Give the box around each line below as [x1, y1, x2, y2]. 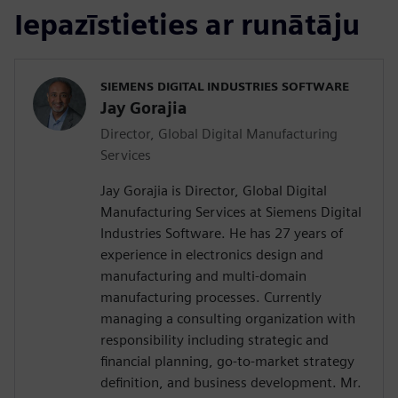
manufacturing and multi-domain [100, 267, 306, 284]
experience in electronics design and [100, 245, 323, 263]
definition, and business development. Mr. [100, 373, 362, 391]
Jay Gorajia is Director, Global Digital [100, 181, 327, 199]
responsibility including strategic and [100, 330, 329, 348]
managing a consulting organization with [100, 309, 355, 327]
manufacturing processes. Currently [100, 288, 322, 306]
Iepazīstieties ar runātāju [14, 6, 360, 42]
